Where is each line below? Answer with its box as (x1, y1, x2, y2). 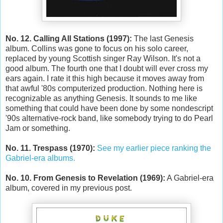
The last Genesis (132, 34, 194, 43)
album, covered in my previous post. (5, 183, 132, 192)
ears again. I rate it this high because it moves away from (5, 74, 204, 83)
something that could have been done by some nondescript (5, 104, 213, 112)
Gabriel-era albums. (5, 153, 75, 162)
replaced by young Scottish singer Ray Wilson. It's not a (5, 54, 201, 63)
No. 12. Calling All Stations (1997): (5, 34, 132, 43)
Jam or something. (5, 123, 74, 132)
